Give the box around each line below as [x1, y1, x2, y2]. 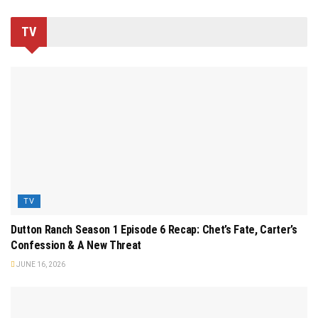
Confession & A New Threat [11, 238, 141, 252]
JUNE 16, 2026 [15, 260, 65, 268]
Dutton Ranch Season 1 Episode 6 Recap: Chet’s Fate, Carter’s [11, 222, 297, 236]
